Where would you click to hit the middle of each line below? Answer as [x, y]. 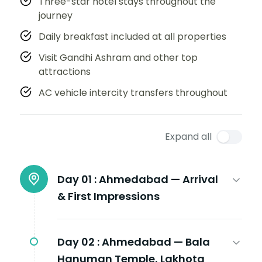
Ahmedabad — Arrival [158, 179]
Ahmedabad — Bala [156, 242]
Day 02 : [78, 242]
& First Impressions [108, 196]
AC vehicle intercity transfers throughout [133, 92]
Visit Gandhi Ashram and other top [118, 57]
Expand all [188, 136]
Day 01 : [77, 179]
